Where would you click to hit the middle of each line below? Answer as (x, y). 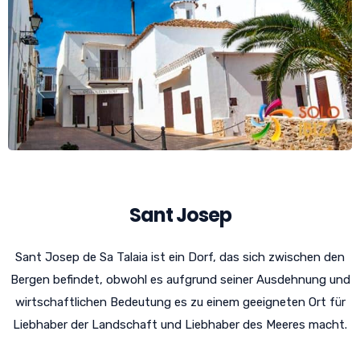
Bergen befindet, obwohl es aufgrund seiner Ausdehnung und (180, 280)
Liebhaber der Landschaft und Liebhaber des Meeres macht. (180, 325)
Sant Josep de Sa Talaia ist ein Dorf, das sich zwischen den (180, 258)
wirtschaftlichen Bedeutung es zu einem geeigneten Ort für (180, 303)
